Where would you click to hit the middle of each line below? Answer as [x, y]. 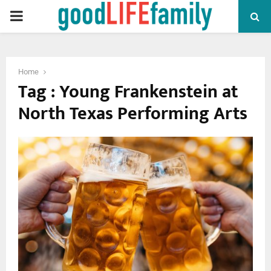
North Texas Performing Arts [133, 114]
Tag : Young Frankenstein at [128, 92]
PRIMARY [40, 16]
